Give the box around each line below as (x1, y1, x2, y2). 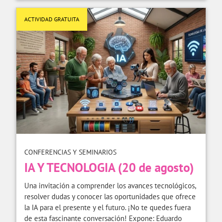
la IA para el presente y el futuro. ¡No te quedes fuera (24, 202, 191, 212)
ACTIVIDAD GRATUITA (24, 15, 79, 23)
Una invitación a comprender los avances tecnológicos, (24, 180, 196, 190)
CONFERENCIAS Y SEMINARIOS (24, 147, 116, 157)
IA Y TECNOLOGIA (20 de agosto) (24, 159, 194, 175)
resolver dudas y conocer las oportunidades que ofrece (24, 191, 196, 201)
